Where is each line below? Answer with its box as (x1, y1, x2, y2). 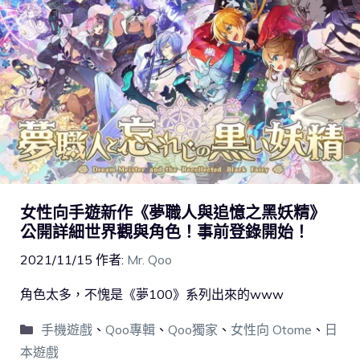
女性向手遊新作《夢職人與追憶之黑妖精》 (20, 202, 325, 223)
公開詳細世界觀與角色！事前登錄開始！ (20, 221, 309, 242)
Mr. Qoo (127, 251, 172, 268)
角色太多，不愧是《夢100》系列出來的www (20, 285, 284, 302)
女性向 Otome (230, 321, 312, 337)
